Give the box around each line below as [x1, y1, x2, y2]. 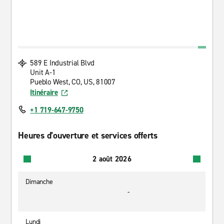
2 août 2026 [92, 153, 131, 164]
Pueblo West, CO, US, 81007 [30, 77, 115, 87]
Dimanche [25, 177, 53, 186]
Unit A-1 [30, 67, 56, 77]
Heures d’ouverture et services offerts [18, 129, 157, 141]
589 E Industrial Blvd [30, 58, 95, 68]
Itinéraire [30, 87, 58, 97]
